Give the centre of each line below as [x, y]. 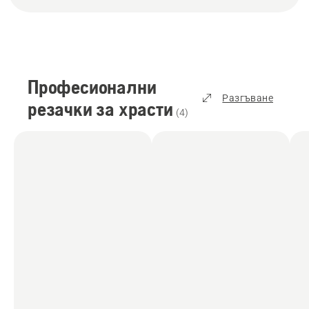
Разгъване [248, 98]
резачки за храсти [100, 109]
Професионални [92, 87]
